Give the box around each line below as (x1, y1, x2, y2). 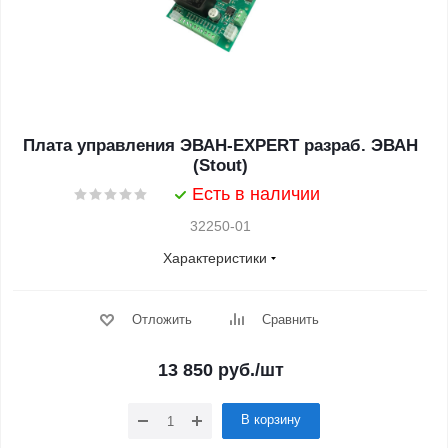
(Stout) (192, 156, 248, 175)
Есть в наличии (192, 184, 320, 204)
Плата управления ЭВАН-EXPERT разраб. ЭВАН (22, 136, 418, 155)
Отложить (131, 312, 192, 327)
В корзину (241, 412, 301, 427)
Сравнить (261, 312, 319, 327)
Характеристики (163, 250, 267, 266)
